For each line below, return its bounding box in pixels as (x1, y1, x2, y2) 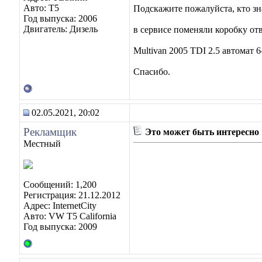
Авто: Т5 (23, 3, 59, 13)
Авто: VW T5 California (23, 211, 116, 221)
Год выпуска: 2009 (23, 222, 97, 232)
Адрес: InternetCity (23, 201, 96, 211)
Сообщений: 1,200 (23, 180, 96, 189)
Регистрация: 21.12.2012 (23, 190, 120, 200)
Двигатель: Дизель (23, 24, 98, 34)
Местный (23, 139, 61, 149)
